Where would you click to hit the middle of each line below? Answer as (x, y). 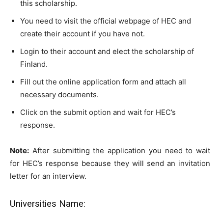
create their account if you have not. (82, 34)
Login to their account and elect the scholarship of (107, 52)
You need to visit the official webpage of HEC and (106, 21)
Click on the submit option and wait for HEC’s (98, 112)
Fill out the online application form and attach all (103, 82)
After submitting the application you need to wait (120, 151)
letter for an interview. (48, 176)
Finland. (34, 64)
